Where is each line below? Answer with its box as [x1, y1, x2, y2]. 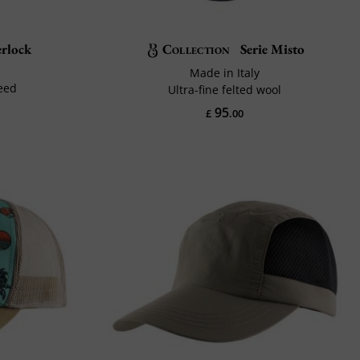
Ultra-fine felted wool [168, 81, 282, 97]
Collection [162, 39, 230, 58]
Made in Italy [190, 64, 260, 80]
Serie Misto [236, 39, 305, 58]
